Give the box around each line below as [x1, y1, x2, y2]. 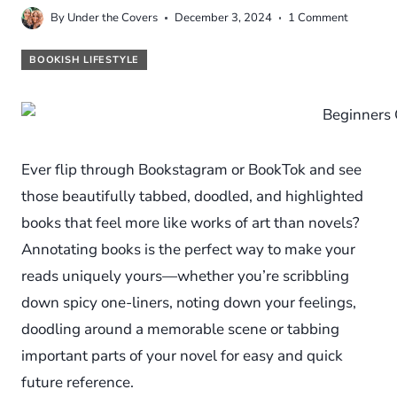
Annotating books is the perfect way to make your [21, 239, 355, 260]
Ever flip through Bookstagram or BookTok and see [21, 160, 362, 180]
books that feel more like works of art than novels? [21, 213, 360, 233]
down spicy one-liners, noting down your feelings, [21, 292, 356, 313]
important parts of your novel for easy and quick [21, 346, 343, 366]
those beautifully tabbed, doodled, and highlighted [21, 186, 363, 206]
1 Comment [288, 10, 349, 26]
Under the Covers [67, 10, 159, 26]
